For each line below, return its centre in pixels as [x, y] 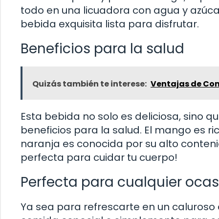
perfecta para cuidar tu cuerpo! [99, 158]
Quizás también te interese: [89, 84]
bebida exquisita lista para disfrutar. [110, 24]
